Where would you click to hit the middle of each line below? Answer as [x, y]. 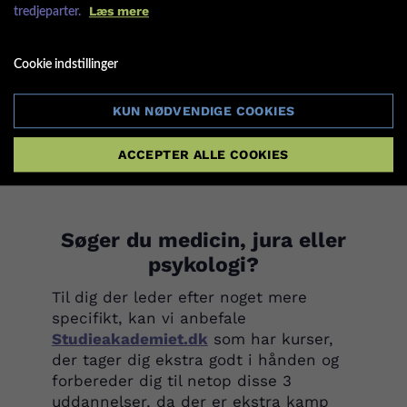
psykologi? [203, 264]
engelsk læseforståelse [175, 23]
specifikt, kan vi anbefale [149, 318]
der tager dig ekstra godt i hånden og [195, 360]
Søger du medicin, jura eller [203, 240]
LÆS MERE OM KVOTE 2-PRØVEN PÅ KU [212, 155]
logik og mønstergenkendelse [202, 99]
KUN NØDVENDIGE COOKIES [203, 110]
